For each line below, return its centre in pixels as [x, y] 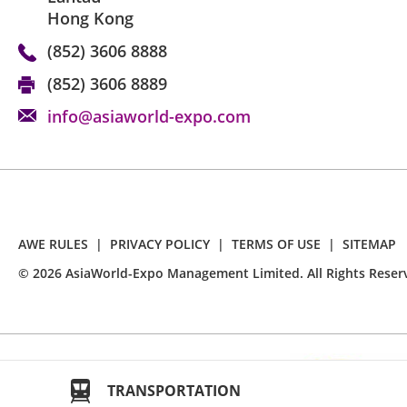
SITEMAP [369, 244]
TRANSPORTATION [174, 391]
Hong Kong [90, 19]
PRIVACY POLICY [160, 244]
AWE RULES [53, 244]
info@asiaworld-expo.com [149, 117]
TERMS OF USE [276, 244]
